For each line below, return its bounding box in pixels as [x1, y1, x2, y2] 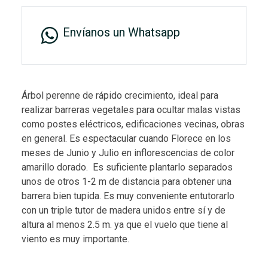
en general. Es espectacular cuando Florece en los [22, 132, 231, 144]
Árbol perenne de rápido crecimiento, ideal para [22, 89, 218, 101]
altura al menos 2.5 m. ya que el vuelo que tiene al [22, 218, 228, 230]
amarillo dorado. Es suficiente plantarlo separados [22, 161, 233, 173]
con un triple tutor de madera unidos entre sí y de [22, 204, 226, 216]
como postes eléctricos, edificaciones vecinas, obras [22, 118, 245, 130]
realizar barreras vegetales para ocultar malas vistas [22, 103, 240, 115]
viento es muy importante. [22, 233, 129, 245]
